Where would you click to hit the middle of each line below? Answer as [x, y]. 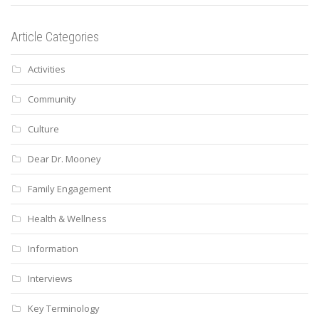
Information [53, 248]
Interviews [50, 278]
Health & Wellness [67, 218]
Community [52, 99]
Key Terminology [64, 308]
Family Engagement [69, 188]
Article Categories [55, 36]
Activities [47, 69]
